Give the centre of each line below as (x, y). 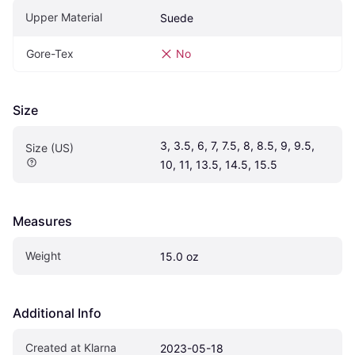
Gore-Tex (50, 53)
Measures (42, 221)
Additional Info (57, 313)
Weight (43, 256)
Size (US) (50, 148)
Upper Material (64, 17)
